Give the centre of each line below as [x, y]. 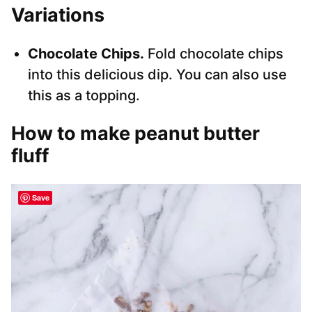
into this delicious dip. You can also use [157, 75]
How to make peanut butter [135, 134]
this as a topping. [84, 96]
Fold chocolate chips [214, 54]
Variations [58, 15]
